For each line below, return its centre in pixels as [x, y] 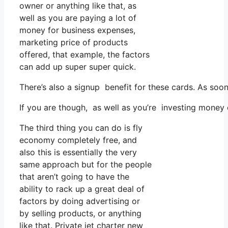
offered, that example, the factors [84, 54]
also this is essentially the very [78, 152]
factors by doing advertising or [80, 201]
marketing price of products [74, 42]
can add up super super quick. [78, 66]
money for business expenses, [77, 30]
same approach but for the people [85, 164]
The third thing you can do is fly [81, 127]
